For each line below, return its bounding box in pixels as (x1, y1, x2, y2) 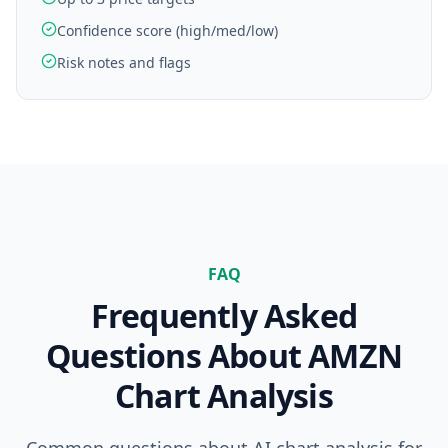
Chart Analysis (115, 374, 333, 417)
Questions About (45, 334, 309, 377)
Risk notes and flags (57, 53, 191, 72)
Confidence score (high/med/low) (57, 21, 278, 40)
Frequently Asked (90, 294, 358, 337)
